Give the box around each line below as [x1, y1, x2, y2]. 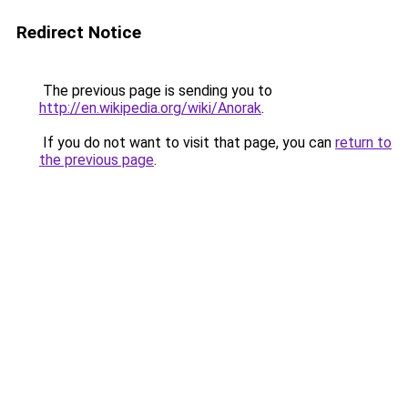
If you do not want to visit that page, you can [39, 134, 335, 151]
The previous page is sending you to [39, 82, 272, 99]
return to [335, 134, 392, 151]
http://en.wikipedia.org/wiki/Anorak [39, 99, 261, 117]
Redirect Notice [16, 22, 141, 43]
